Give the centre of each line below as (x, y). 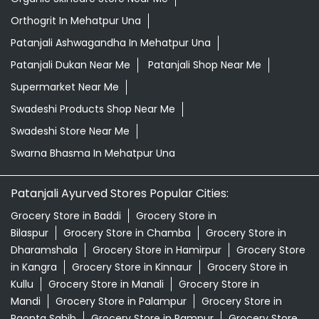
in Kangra (34, 138)
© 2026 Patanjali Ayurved (159, 263)
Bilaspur (30, 104)
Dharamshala (44, 121)
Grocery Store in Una (104, 224)
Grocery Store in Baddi (66, 87)
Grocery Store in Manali (106, 156)
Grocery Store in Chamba (127, 104)
